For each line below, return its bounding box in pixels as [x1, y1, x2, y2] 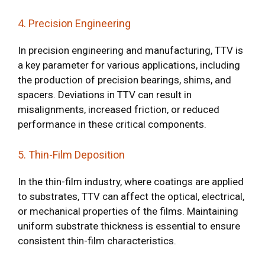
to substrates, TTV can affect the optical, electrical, [18, 190, 244, 202]
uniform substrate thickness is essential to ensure [18, 220, 240, 232]
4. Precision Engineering [18, 17, 131, 30]
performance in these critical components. [18, 118, 206, 130]
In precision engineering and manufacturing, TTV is [18, 44, 243, 56]
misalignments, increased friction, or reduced [18, 103, 219, 115]
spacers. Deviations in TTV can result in [18, 88, 192, 101]
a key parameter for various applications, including [18, 59, 240, 71]
